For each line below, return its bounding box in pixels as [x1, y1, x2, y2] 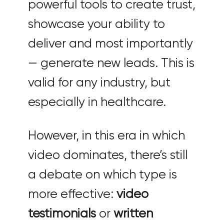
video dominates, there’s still [28, 148, 187, 162]
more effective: [28, 187, 116, 201]
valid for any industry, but [28, 76, 170, 89]
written [113, 207, 153, 220]
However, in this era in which [28, 129, 185, 142]
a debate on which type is [28, 168, 177, 181]
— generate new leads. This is [28, 56, 194, 70]
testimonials [28, 207, 96, 220]
